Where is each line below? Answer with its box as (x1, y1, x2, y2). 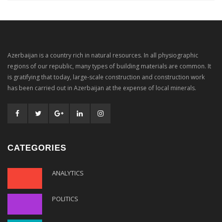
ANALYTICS (52, 168, 84, 177)
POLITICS (52, 194, 78, 203)
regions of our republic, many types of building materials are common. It (7, 61, 211, 70)
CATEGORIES (7, 143, 66, 153)
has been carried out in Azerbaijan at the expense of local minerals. (7, 83, 196, 92)
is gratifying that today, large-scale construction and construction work (7, 72, 205, 81)
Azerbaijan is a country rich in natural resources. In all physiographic (7, 51, 198, 59)
